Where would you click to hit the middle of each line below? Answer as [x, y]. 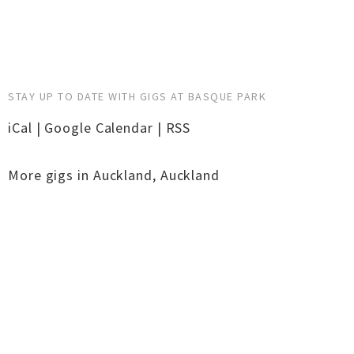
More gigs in [51, 175]
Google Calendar [99, 128]
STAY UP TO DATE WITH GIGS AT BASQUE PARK [137, 96]
